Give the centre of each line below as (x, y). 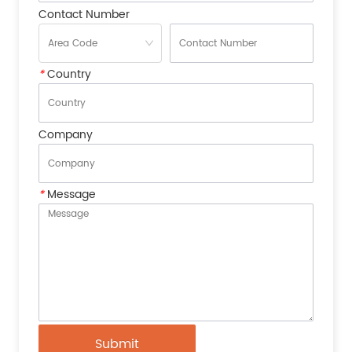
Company (66, 134)
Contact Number (84, 14)
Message (70, 195)
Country (68, 75)
